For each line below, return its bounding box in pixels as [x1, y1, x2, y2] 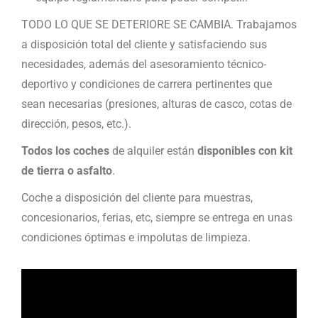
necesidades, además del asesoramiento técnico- [21, 57, 266, 72]
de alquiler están [109, 144, 197, 158]
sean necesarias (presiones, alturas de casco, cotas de [21, 97, 292, 111]
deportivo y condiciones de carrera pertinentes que [21, 77, 272, 92]
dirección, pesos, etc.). [21, 117, 131, 131]
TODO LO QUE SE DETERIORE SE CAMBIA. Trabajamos [21, 18, 297, 32]
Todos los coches [21, 144, 109, 158]
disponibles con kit [197, 144, 292, 158]
